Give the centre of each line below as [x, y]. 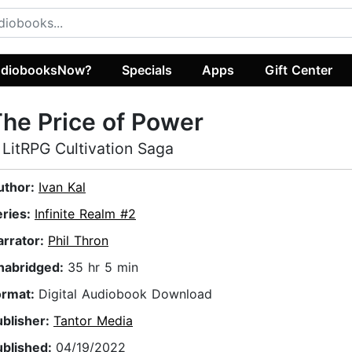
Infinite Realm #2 [85, 214]
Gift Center [298, 70]
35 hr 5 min [103, 268]
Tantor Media [93, 321]
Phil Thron [78, 241]
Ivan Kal [62, 187]
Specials [147, 70]
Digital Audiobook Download [125, 294]
